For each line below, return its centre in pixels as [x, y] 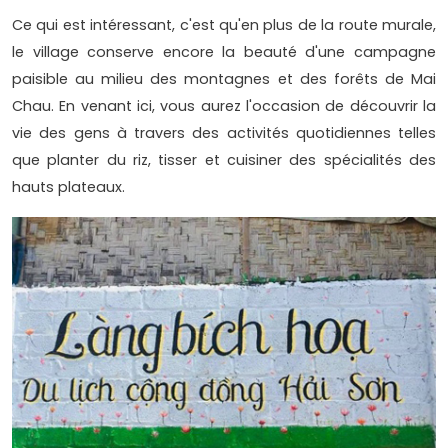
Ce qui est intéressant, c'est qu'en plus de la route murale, [224, 24]
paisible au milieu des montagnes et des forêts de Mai [224, 78]
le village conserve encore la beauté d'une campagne [224, 51]
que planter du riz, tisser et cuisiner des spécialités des [224, 159]
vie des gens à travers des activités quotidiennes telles [224, 132]
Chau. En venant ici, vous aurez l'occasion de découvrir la [224, 105]
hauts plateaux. [68, 186]
